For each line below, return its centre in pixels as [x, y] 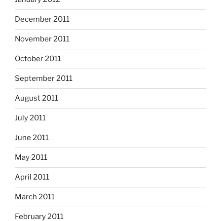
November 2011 [42, 39]
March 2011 [35, 197]
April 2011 [32, 177]
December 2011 [42, 19]
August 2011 [37, 98]
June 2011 [32, 138]
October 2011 [38, 59]
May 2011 [31, 158]
